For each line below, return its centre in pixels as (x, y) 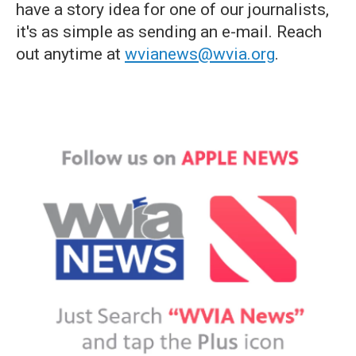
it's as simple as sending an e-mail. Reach (169, 32)
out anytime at (70, 54)
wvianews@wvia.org (200, 54)
